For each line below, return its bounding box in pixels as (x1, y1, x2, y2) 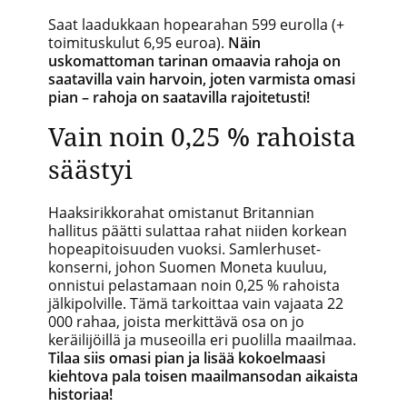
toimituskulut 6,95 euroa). (48, 32, 228, 53)
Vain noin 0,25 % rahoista (48, 118, 356, 154)
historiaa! (48, 383, 113, 404)
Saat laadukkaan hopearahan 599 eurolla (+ (48, 14, 344, 35)
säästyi (48, 151, 133, 186)
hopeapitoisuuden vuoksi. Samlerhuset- (48, 238, 321, 259)
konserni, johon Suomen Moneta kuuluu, (48, 256, 327, 277)
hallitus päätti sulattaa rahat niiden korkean (48, 220, 347, 241)
